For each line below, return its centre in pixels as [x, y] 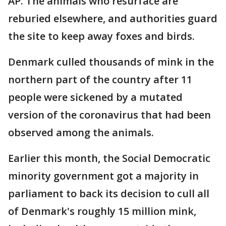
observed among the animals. [82, 133]
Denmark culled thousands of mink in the [111, 62]
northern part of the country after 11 [100, 80]
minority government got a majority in [103, 176]
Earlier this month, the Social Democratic [109, 158]
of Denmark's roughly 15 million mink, [102, 211]
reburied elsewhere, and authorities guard [113, 19]
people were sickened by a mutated [95, 97]
